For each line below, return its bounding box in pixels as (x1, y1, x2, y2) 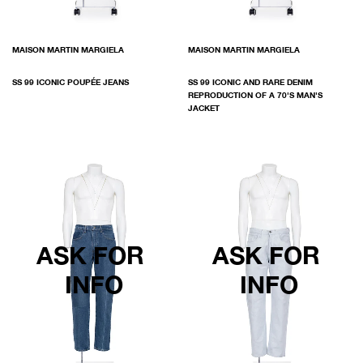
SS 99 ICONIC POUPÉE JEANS (12, 77, 129, 88)
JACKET (187, 103, 220, 113)
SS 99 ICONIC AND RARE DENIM (187, 77, 313, 88)
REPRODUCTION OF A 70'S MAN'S (187, 90, 322, 100)
